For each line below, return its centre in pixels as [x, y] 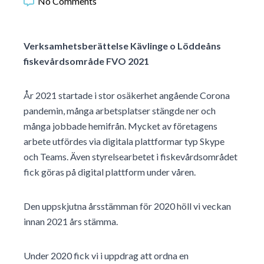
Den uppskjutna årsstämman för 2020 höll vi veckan [127, 206]
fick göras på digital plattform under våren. [110, 172]
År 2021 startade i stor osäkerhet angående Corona [127, 95]
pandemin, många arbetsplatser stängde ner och [120, 111]
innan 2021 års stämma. [71, 222]
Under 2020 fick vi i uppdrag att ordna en [106, 256]
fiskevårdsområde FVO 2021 [86, 61]
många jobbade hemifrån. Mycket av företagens [121, 126]
